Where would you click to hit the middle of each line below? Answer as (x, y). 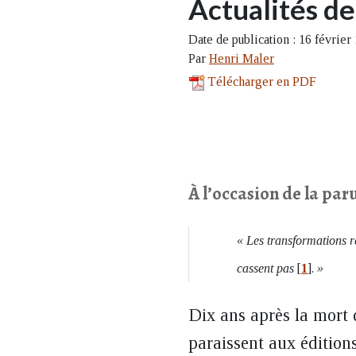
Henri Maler (242, 58)
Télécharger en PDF (262, 81)
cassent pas (265, 268)
